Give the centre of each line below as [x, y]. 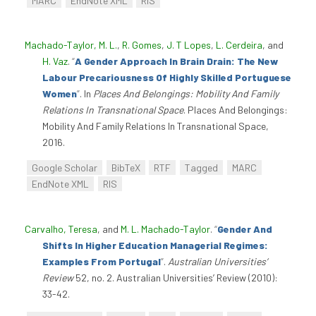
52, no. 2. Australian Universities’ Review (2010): [176, 277]
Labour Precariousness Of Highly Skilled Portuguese [167, 77]
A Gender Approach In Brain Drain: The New [176, 61]
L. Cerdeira [239, 44]
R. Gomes [142, 44]
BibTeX [126, 168]
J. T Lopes [189, 44]
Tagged [202, 168]
